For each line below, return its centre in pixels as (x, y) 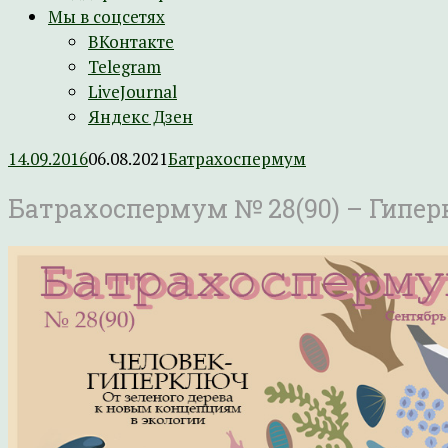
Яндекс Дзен (140, 116)
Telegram (124, 66)
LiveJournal (132, 91)
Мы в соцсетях (106, 16)
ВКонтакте (131, 41)
